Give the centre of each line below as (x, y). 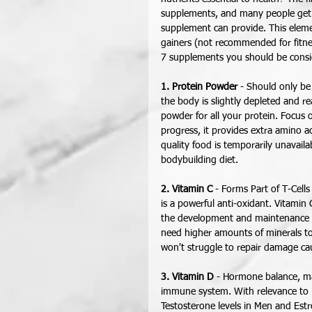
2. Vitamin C (187, 189)
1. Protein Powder (199, 87)
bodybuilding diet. (201, 160)
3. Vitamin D (187, 277)
